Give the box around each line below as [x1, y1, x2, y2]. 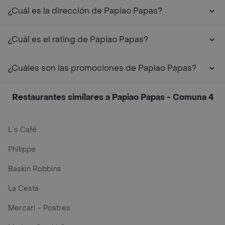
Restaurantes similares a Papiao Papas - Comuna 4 [12, 92, 213, 102]
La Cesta [8, 184, 39, 193]
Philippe [8, 145, 36, 154]
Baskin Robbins [8, 164, 61, 174]
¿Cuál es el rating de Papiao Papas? [8, 34, 148, 45]
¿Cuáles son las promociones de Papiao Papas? [8, 63, 196, 73]
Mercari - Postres [8, 203, 70, 213]
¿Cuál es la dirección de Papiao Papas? [8, 6, 162, 16]
